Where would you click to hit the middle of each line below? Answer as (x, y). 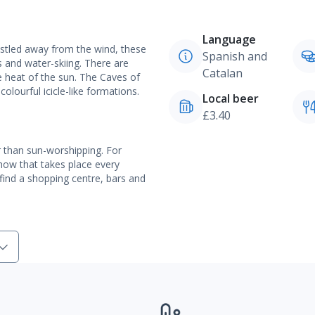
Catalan (223, 73)
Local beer (231, 98)
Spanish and (235, 56)
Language (229, 39)
